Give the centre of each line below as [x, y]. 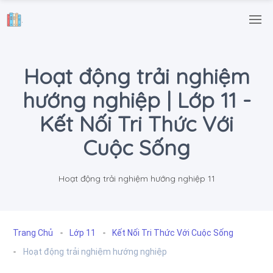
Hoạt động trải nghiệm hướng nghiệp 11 [136, 179]
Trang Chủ [33, 232]
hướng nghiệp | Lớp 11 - [136, 100]
